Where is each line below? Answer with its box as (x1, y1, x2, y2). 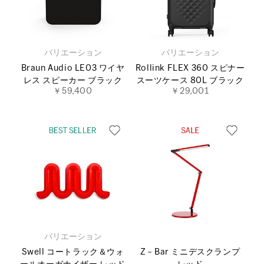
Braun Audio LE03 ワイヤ (21, 64, 125, 72)
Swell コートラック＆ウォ (21, 248, 124, 256)
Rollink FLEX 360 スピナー (135, 64, 245, 72)
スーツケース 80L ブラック (136, 77, 244, 85)
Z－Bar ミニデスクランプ (140, 248, 240, 256)
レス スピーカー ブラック (23, 77, 123, 85)
